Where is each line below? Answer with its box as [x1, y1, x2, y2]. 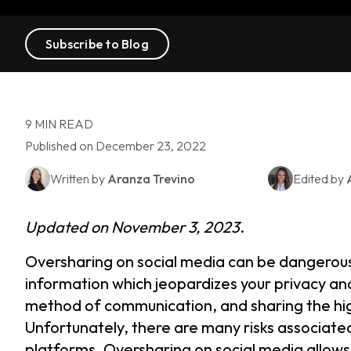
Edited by [293, 171, 346, 186]
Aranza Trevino [107, 171, 195, 186]
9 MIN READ [25, 116, 93, 132]
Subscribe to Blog [45, 36, 149, 52]
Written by [50, 171, 107, 186]
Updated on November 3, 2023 [25, 217, 240, 237]
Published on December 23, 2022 [25, 138, 206, 154]
